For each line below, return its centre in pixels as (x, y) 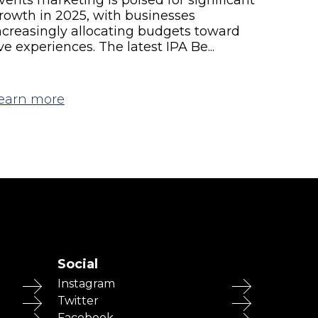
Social (78, 264)
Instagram (86, 283)
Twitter (78, 300)
